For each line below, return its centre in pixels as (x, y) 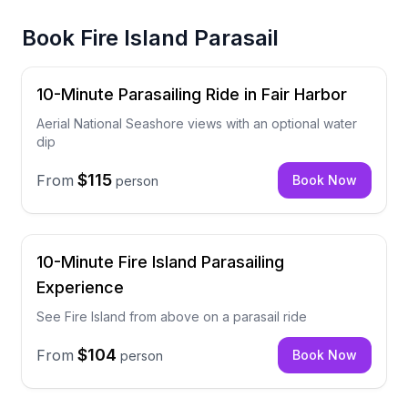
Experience (80, 287)
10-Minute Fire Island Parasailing (160, 262)
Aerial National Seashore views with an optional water (197, 123)
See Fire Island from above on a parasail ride (172, 316)
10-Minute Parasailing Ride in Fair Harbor (192, 94)
